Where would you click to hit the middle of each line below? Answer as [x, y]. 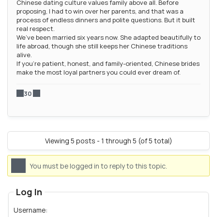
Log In [29, 192]
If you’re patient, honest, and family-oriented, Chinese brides [108, 63]
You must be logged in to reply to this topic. [98, 166]
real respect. [36, 28]
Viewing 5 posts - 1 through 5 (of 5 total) [108, 140]
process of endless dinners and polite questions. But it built [106, 20]
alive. [24, 54]
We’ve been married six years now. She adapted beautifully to [108, 37]
